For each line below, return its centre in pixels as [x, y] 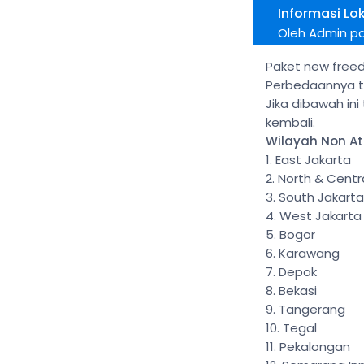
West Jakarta [321, 216]
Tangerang [312, 309]
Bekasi [298, 290]
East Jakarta [313, 160]
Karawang [309, 253]
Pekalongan [315, 347]
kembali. [290, 122]
